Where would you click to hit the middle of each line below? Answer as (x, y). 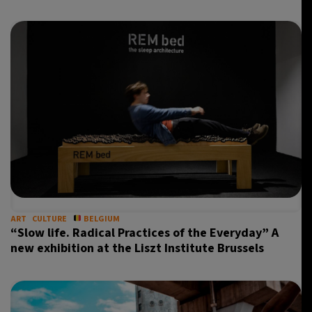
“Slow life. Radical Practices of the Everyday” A (145, 233)
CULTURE (49, 219)
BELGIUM (101, 219)
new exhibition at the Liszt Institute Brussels (137, 248)
